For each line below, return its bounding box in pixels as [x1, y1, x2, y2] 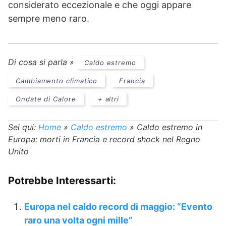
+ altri [97, 95, 120, 103]
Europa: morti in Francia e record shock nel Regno [8, 134, 200, 145]
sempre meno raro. [8, 13, 89, 24]
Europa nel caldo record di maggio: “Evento [24, 201, 212, 212]
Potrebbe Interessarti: [8, 175, 116, 187]
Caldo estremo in [137, 122, 202, 133]
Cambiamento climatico [16, 77, 98, 85]
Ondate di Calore [16, 95, 76, 103]
